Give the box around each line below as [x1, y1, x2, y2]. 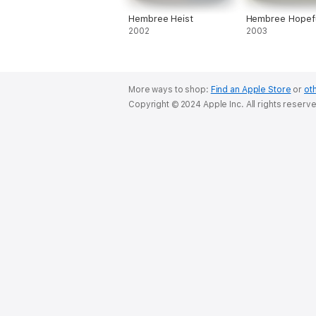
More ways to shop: [128, 85, 211, 95]
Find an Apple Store [210, 85, 291, 95]
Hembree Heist [128, 13, 194, 24]
